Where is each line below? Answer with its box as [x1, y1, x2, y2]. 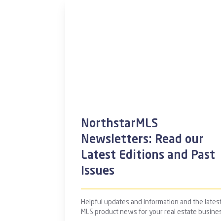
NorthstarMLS [81, 118, 158, 130]
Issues [81, 166, 114, 178]
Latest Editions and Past [81, 150, 215, 162]
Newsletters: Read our [81, 134, 204, 146]
